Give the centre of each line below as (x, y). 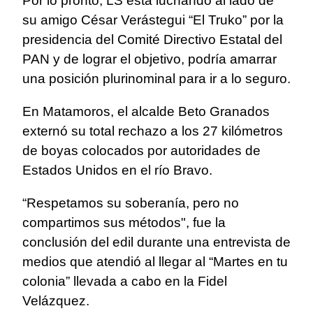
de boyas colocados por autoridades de (141, 151)
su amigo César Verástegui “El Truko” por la (153, 20)
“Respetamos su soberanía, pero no (131, 203)
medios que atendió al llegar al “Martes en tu (155, 262)
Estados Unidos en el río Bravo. (117, 170)
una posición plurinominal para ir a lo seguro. (156, 79)
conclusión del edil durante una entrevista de (156, 242)
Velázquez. (56, 301)
